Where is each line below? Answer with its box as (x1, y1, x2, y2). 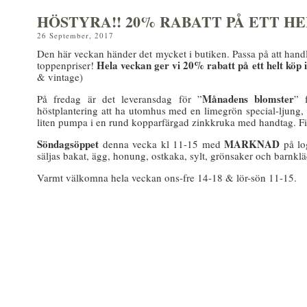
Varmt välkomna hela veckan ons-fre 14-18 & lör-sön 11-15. (37, 171, 297, 184)
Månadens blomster (201, 91, 295, 106)
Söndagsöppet (37, 136, 99, 151)
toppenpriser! (37, 58, 97, 72)
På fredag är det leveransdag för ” (37, 92, 202, 106)
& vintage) (37, 70, 83, 84)
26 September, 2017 (37, 30, 114, 40)
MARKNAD (220, 136, 280, 151)
